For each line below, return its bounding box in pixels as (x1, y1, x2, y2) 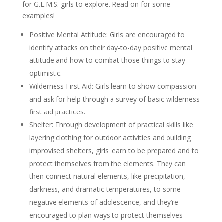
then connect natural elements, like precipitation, (29, 171, 185, 181)
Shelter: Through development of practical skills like (29, 120, 193, 129)
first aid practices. (29, 107, 85, 116)
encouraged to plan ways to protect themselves (29, 210, 183, 220)
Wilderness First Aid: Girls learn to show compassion (29, 81, 196, 91)
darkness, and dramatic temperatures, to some (29, 184, 181, 194)
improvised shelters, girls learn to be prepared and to (29, 146, 199, 155)
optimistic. (29, 68, 62, 78)
